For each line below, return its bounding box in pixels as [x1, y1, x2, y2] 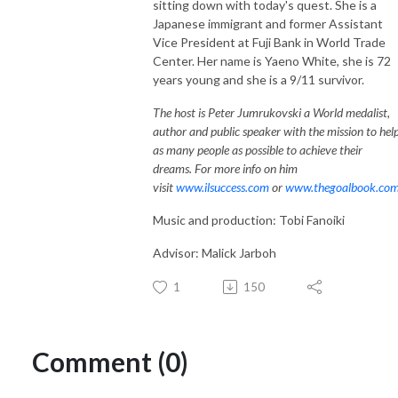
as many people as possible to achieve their [153, 141, 362, 157]
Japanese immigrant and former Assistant [153, 15, 383, 31]
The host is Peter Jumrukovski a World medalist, [153, 104, 390, 120]
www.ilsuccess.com [176, 179, 269, 195]
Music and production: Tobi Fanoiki [153, 211, 345, 227]
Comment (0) [32, 345, 188, 378]
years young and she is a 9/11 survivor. [153, 71, 364, 87]
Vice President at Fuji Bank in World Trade [153, 34, 386, 50]
